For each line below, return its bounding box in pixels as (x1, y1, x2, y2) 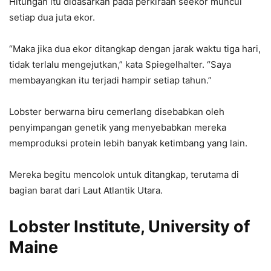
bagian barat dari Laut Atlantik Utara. (9, 184, 163, 196)
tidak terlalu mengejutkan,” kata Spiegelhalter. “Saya (9, 58, 231, 70)
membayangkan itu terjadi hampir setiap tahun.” (9, 74, 212, 86)
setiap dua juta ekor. (9, 11, 95, 23)
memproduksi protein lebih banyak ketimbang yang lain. (9, 137, 247, 149)
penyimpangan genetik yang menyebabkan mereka (9, 121, 226, 133)
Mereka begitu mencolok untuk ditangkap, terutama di (9, 168, 239, 180)
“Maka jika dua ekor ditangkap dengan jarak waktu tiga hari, (9, 42, 261, 54)
